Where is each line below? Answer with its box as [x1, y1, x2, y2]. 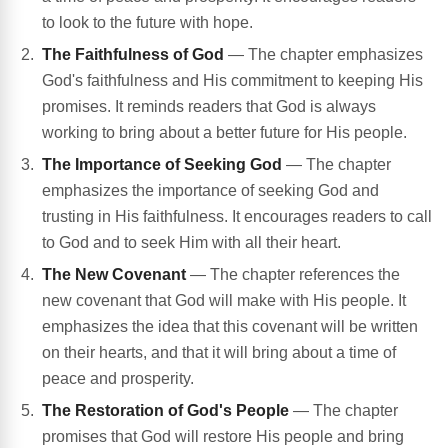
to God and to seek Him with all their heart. [42, 234, 341, 252]
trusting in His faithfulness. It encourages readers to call [42, 208, 432, 226]
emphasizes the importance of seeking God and [42, 182, 379, 200]
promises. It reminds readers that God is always [42, 98, 376, 116]
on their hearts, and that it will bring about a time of [42, 344, 396, 362]
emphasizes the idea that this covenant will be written [42, 318, 418, 336]
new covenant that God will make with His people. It [42, 292, 406, 310]
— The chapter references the [186, 266, 400, 284]
